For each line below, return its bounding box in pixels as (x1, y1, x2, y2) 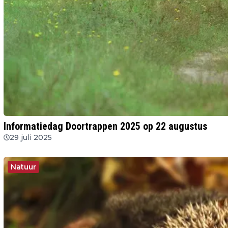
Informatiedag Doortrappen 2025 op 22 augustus (4, 120, 207, 132)
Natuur (11, 162, 36, 172)
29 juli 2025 (10, 132, 52, 142)
